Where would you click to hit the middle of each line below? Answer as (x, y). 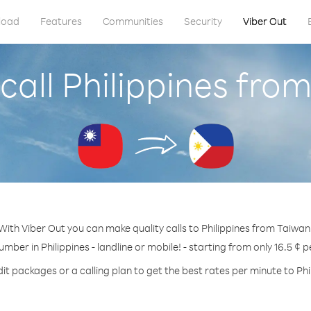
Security (203, 21)
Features (61, 21)
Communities (133, 21)
